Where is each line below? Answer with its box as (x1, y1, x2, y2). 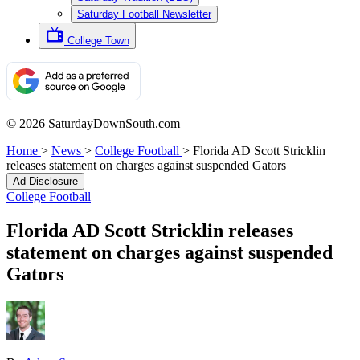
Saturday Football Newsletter (77, 8, 211, 20)
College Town (67, 35, 129, 47)
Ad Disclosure (13, 175, 78, 187)
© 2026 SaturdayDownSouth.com (6, 117, 180, 130)
